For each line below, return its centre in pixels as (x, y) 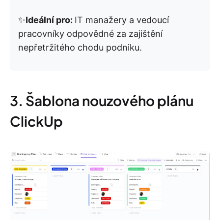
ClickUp (36, 121)
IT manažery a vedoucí (122, 20)
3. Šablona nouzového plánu (102, 101)
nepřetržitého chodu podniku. (80, 48)
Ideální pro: (50, 20)
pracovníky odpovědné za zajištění (90, 34)
